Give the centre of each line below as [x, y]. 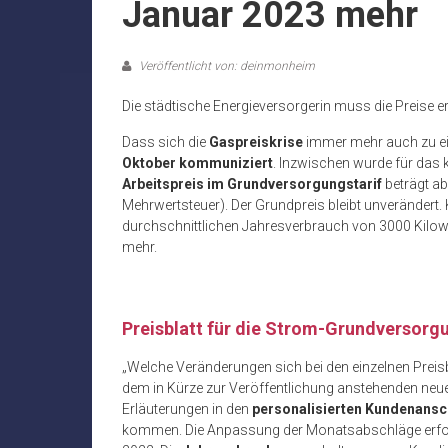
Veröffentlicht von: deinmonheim [225, 66]
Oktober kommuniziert [197, 163]
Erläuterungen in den [187, 409]
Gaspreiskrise [256, 142]
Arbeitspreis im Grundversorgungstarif [252, 184]
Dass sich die [165, 142]
